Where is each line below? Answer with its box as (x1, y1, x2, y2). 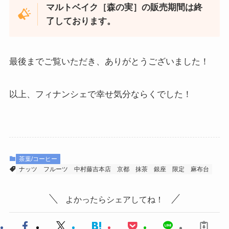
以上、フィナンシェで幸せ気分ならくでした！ (9, 89, 192, 99)
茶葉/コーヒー (18, 155, 57, 163)
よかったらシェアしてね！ (65, 194, 164, 204)
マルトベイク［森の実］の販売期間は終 (46, 2, 203, 12)
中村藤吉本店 (74, 166, 111, 173)
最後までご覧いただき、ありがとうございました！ (9, 56, 209, 66)
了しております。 (46, 16, 116, 26)
